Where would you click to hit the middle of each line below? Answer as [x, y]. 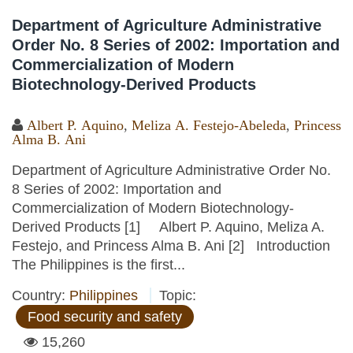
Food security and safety [105, 317]
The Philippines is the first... [98, 265]
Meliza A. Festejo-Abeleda [209, 125]
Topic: [178, 295]
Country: [41, 295]
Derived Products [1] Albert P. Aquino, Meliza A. [168, 227]
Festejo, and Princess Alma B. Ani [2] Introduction [171, 246]
